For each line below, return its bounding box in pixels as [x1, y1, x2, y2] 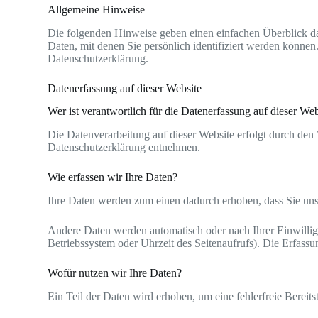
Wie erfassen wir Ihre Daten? [48, 171, 178, 184]
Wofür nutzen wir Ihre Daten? [48, 266, 182, 279]
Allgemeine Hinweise [48, 3, 146, 16]
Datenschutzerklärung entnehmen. [48, 141, 201, 154]
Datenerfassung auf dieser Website [48, 82, 202, 94]
